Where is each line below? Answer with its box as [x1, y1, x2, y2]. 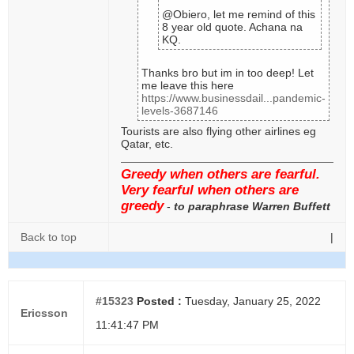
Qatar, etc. [121, 137, 173, 150]
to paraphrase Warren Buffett [174, 200, 330, 213]
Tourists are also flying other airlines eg [121, 125, 316, 137]
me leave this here [141, 79, 234, 92]
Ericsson [21, 307, 68, 319]
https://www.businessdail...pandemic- [141, 92, 326, 104]
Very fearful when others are [121, 183, 299, 198]
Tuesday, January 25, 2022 [182, 295, 321, 307]
